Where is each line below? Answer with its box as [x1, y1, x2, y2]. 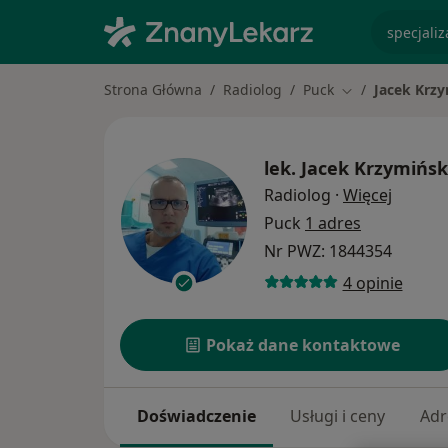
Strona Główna [104, 80, 202, 99]
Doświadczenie [137, 405, 257, 428]
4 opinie [342, 271, 403, 294]
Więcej [343, 184, 392, 207]
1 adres [305, 212, 361, 235]
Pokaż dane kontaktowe [206, 334, 401, 357]
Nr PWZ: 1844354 [264, 240, 392, 263]
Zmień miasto [340, 80, 431, 100]
